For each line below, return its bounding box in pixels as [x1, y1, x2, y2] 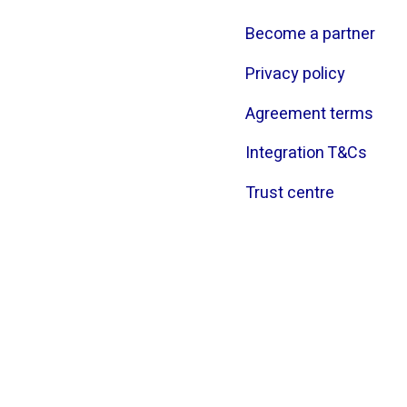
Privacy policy [244, 61, 345, 86]
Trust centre [244, 181, 334, 206]
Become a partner [244, 22, 375, 47]
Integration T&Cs [244, 141, 367, 166]
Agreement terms [244, 101, 373, 126]
